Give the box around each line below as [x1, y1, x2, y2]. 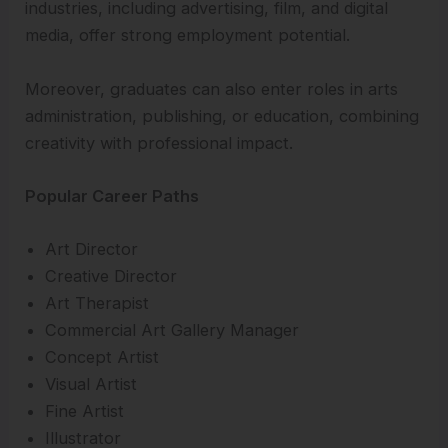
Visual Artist [45, 374, 138, 395]
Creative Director [45, 266, 178, 287]
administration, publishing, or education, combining [25, 105, 420, 126]
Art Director [45, 239, 139, 260]
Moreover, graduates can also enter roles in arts [25, 78, 399, 99]
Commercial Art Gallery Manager [45, 320, 300, 341]
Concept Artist [45, 347, 160, 368]
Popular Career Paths [25, 185, 200, 206]
